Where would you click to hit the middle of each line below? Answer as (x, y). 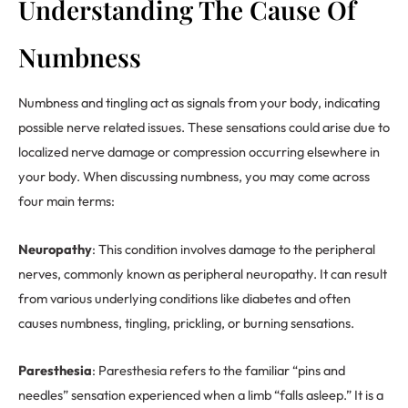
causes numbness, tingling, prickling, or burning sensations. (186, 322)
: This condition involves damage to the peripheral (234, 249)
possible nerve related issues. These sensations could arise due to (204, 127)
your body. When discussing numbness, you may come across (194, 177)
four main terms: (66, 201)
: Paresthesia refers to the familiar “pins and (219, 371)
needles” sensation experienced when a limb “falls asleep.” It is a (201, 395)
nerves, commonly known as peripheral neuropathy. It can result (203, 273)
